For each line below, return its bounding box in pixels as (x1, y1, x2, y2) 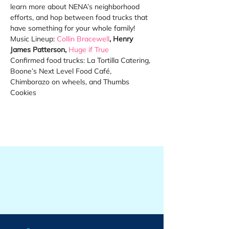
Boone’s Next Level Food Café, (10, 66, 113, 76)
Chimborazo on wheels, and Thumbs (10, 77, 131, 86)
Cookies (10, 88, 36, 97)
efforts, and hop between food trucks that (10, 13, 150, 22)
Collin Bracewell (57, 34, 109, 43)
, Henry (109, 34, 135, 43)
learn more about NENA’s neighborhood (10, 2, 142, 11)
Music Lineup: (10, 34, 57, 43)
